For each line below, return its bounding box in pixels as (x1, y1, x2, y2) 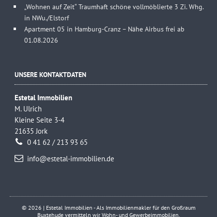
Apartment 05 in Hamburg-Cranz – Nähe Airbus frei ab (24, 24, 185, 34)
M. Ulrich (15, 104, 42, 114)
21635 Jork (15, 126, 47, 136)
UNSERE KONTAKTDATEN (15, 70, 86, 79)
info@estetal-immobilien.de (25, 154, 114, 164)
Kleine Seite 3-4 (15, 115, 64, 125)
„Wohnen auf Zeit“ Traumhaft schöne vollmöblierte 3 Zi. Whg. (24, 2, 203, 12)
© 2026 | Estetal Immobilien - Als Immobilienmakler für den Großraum (21, 204, 196, 212)
